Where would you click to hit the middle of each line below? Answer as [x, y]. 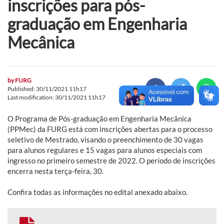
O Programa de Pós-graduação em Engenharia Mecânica [99, 118]
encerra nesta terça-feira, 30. [55, 171]
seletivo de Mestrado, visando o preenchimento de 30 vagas [105, 139]
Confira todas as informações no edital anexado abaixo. [97, 192]
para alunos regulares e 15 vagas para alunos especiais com [105, 150]
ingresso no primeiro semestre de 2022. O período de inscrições [111, 160]
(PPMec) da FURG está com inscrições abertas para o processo [110, 129]
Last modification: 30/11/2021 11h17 [56, 97]
